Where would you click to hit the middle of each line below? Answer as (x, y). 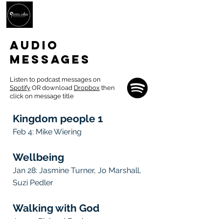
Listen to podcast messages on (55, 79)
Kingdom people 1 (58, 119)
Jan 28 (24, 170)
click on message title (42, 96)
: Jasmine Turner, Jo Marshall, (88, 170)
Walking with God (56, 208)
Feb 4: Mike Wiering (47, 132)
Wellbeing (38, 157)
